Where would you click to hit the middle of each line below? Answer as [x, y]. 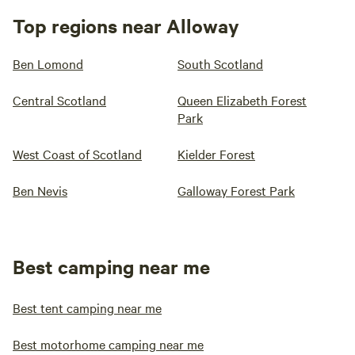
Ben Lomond [48, 64]
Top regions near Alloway [126, 26]
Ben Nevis [40, 191]
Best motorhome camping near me [108, 344]
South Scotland [220, 64]
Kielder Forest [216, 154]
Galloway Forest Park [236, 191]
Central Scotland [59, 100]
